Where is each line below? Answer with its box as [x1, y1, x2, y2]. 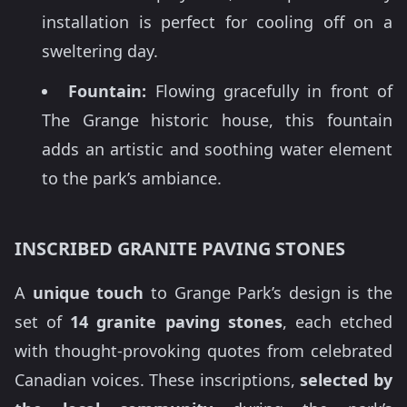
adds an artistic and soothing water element [42, 138, 392, 161]
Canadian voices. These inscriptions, [15, 368, 301, 391]
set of [15, 310, 71, 333]
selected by [300, 368, 393, 391]
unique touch [32, 281, 144, 303]
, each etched [282, 310, 393, 333]
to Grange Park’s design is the [144, 281, 392, 303]
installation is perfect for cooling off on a [42, 11, 392, 34]
